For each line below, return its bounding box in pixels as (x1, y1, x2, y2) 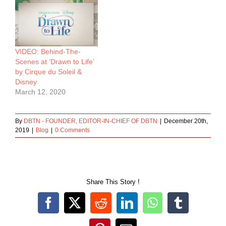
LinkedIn (126, 202, 171, 214)
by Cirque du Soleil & (15, 68, 82, 76)
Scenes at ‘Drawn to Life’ (15, 58, 94, 66)
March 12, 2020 (15, 88, 66, 96)
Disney (15, 78, 37, 86)
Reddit (100, 202, 133, 214)
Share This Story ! (86, 178, 140, 186)
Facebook (47, 202, 95, 214)
